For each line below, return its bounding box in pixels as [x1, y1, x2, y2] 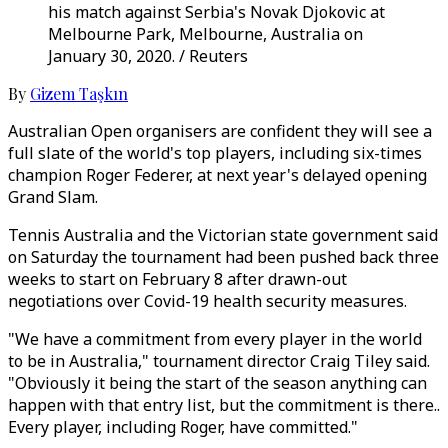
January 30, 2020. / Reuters [48, 45, 248, 67]
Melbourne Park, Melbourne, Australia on [48, 23, 363, 45]
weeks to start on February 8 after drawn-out [8, 268, 347, 290]
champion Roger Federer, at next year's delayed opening [8, 164, 427, 186]
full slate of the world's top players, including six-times [8, 142, 422, 164]
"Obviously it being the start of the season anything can [8, 372, 427, 394]
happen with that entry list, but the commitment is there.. [8, 394, 440, 416]
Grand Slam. [8, 186, 98, 208]
